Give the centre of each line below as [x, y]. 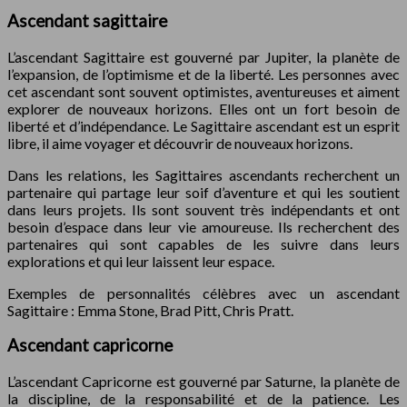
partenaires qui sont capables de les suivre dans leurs [203, 243]
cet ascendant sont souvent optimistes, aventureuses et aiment [203, 91]
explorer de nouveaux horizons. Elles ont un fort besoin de [203, 108]
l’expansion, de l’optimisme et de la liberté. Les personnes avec [203, 74]
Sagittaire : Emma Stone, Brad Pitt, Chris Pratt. [150, 310]
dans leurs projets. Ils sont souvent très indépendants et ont [203, 209]
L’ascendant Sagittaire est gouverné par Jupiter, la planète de [203, 56]
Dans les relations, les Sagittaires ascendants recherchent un [203, 174]
